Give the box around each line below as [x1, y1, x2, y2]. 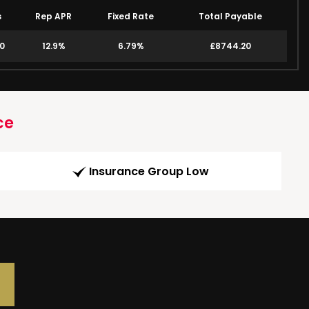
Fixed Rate [108, 10, 154, 22]
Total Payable [198, 10, 262, 22]
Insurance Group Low [89, 163, 209, 180]
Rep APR [35, 10, 72, 22]
